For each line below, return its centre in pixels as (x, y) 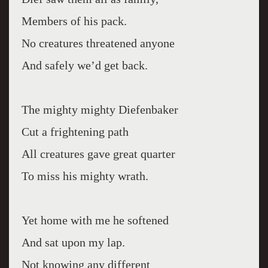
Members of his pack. (74, 21)
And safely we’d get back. (84, 65)
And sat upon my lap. (73, 242)
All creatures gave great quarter (98, 154)
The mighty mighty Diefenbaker (100, 109)
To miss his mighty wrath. (85, 176)
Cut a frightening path (75, 132)
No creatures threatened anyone (98, 43)
